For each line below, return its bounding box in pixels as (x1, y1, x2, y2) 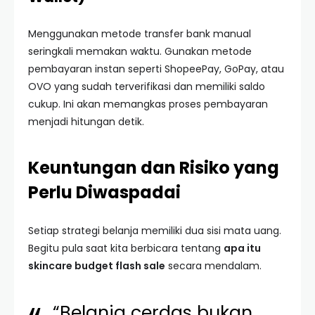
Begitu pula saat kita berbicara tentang (28, 241, 224, 255)
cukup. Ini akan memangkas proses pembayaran (28, 97, 268, 111)
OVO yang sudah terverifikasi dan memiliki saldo (28, 79, 265, 94)
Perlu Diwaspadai (28, 181, 181, 204)
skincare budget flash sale (28, 259, 165, 273)
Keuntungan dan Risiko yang (28, 156, 279, 179)
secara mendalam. (165, 259, 262, 273)
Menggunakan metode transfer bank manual (28, 27, 251, 41)
